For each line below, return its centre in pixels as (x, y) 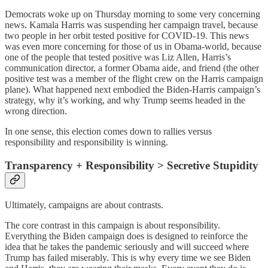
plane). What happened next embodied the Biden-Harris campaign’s (133, 90)
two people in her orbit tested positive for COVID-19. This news (127, 36)
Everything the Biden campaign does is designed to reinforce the (126, 236)
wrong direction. (36, 111)
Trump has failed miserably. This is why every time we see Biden (128, 257)
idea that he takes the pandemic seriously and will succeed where (127, 246)
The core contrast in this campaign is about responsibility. (112, 225)
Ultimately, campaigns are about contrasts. (84, 205)
